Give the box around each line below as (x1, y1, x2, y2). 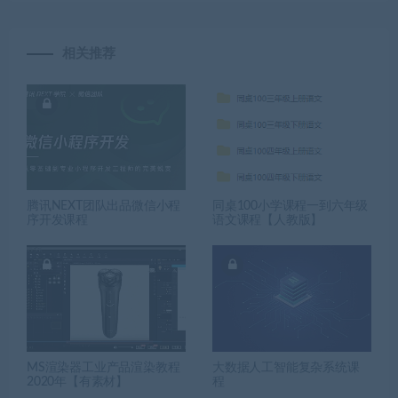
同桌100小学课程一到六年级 (212, 200, 369, 213)
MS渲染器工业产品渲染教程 (27, 361, 180, 374)
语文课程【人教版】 (212, 214, 323, 227)
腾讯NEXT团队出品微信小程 (27, 200, 181, 213)
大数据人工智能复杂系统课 (212, 361, 360, 374)
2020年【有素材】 (27, 375, 128, 388)
